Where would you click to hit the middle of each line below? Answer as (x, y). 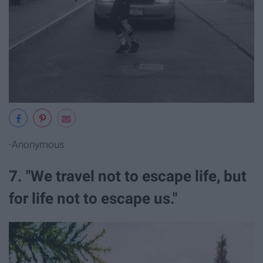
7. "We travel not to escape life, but (128, 176)
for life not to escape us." (93, 198)
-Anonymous (37, 145)
